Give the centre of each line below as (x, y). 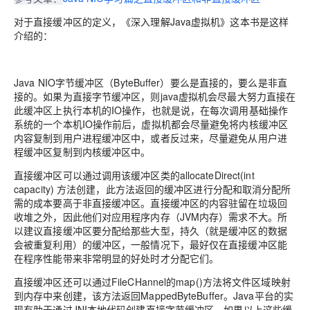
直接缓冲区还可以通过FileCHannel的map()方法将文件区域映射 (152, 281)
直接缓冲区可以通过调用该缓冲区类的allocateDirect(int (134, 175)
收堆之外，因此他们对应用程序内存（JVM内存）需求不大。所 (151, 216)
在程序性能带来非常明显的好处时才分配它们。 (117, 258)
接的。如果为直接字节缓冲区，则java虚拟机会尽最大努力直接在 (155, 96)
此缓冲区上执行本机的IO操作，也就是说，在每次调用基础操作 (151, 110)
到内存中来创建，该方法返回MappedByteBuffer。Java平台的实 (154, 295)
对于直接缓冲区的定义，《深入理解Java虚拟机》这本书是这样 (152, 21)
